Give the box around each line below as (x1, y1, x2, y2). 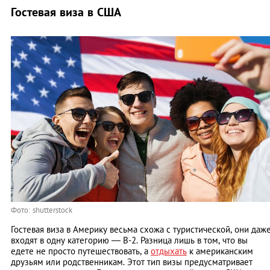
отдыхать (151, 245, 187, 257)
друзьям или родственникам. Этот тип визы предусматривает (11, 256, 253, 268)
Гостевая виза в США (11, 4, 121, 20)
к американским (187, 245, 253, 257)
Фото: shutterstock (11, 205, 72, 216)
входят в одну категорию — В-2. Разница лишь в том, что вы (11, 234, 248, 246)
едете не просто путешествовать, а (11, 245, 151, 257)
